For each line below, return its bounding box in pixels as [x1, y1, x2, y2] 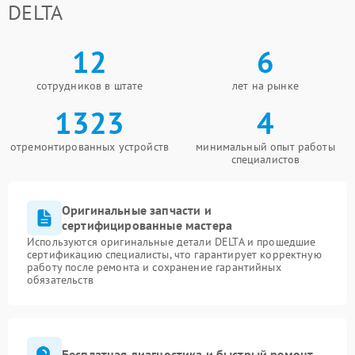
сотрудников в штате [36, 78, 143, 93]
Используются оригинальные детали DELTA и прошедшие [27, 235, 316, 249]
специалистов [231, 152, 300, 166]
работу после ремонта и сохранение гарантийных [27, 260, 281, 274]
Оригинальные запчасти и [62, 202, 212, 218]
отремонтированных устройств [10, 139, 170, 154]
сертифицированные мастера [62, 217, 233, 233]
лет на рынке [232, 78, 299, 93]
